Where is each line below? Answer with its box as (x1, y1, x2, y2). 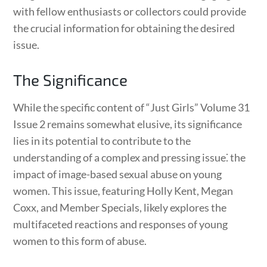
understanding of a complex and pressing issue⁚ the (13, 150, 246, 164)
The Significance (13, 70, 128, 89)
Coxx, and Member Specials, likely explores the (13, 200, 227, 214)
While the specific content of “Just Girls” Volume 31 (13, 100, 250, 114)
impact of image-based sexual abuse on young (13, 167, 222, 181)
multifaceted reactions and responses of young (13, 217, 228, 231)
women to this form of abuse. (13, 234, 147, 247)
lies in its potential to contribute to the (13, 133, 191, 147)
